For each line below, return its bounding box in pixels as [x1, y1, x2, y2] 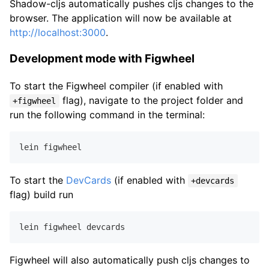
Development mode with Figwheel [10, 52, 195, 66]
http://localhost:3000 [10, 26, 106, 38]
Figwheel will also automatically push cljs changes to [10, 254, 250, 266]
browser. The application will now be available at [10, 11, 232, 24]
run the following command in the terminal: [10, 109, 205, 121]
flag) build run [10, 189, 73, 201]
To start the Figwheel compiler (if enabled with [10, 80, 223, 92]
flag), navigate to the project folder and [59, 94, 243, 106]
